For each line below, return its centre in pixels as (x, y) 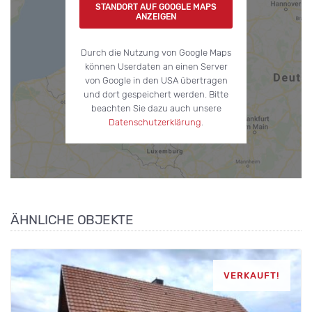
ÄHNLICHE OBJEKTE (72, 220)
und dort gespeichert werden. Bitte (156, 95)
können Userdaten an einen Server (156, 67)
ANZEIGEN (156, 17)
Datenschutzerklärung (155, 123)
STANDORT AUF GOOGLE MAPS (156, 7)
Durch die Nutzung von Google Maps (156, 53)
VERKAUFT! (252, 276)
